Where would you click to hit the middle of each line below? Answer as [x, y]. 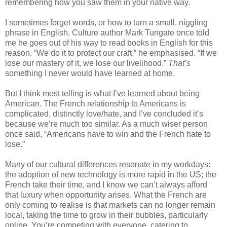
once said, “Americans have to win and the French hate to [108, 134]
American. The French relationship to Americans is [96, 103]
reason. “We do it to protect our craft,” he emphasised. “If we [111, 53]
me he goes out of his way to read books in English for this [109, 43]
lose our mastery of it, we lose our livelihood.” [87, 63]
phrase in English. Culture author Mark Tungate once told [107, 32]
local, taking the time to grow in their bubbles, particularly [106, 215]
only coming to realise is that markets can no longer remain [110, 205]
